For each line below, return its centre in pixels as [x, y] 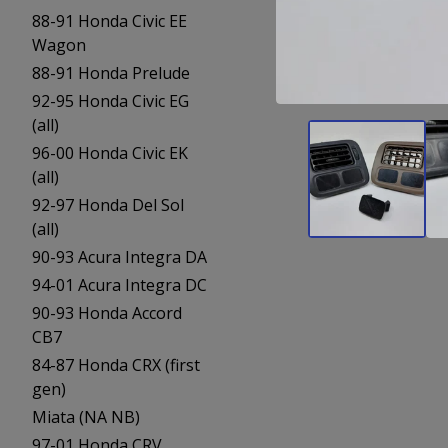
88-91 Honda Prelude [111, 73]
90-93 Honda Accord [107, 313]
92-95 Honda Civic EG [110, 101]
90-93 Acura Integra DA [119, 257]
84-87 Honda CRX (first [116, 365]
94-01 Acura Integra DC [119, 285]
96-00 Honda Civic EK [110, 153]
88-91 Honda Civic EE [109, 21]
